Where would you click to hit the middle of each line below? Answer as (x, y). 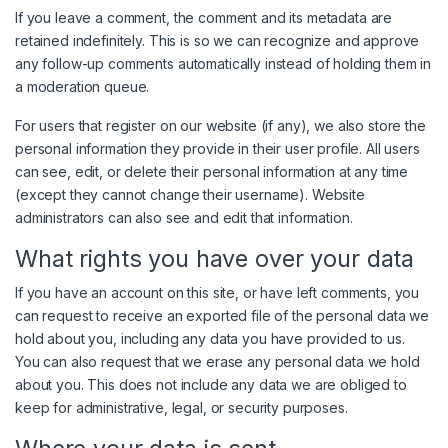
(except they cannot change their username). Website (190, 195)
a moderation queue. (82, 87)
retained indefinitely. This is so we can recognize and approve (217, 41)
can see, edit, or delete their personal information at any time (212, 172)
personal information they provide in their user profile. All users (217, 149)
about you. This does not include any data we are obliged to (211, 385)
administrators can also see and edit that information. (184, 218)
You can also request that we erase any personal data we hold (217, 362)
